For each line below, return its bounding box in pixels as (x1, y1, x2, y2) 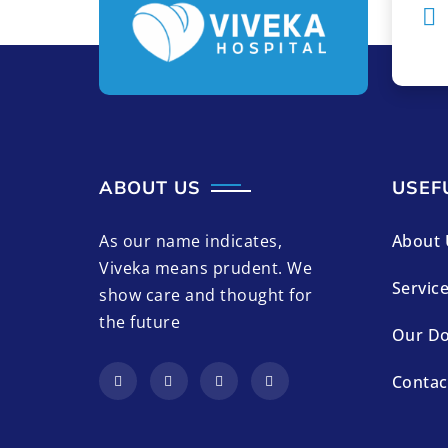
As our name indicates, (99, 230, 282, 253)
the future (99, 311, 180, 334)
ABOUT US (99, 176, 201, 200)
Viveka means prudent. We (99, 257, 312, 280)
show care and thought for (99, 284, 313, 307)
